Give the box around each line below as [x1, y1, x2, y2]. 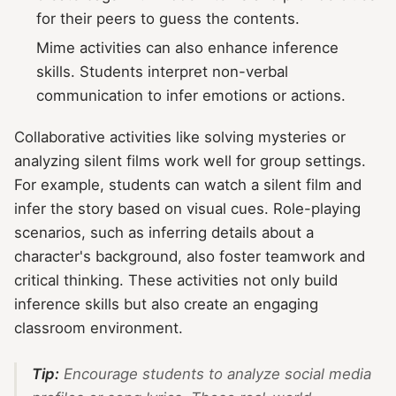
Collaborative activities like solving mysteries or [14, 128, 346, 147]
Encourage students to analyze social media [58, 365, 371, 384]
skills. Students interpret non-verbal [36, 63, 289, 80]
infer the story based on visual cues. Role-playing [14, 200, 361, 218]
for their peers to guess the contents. [36, 10, 301, 28]
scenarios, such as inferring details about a [14, 224, 314, 242]
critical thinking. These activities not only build [14, 271, 338, 290]
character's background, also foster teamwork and [14, 247, 365, 266]
